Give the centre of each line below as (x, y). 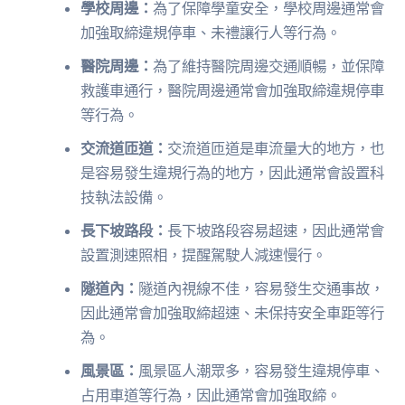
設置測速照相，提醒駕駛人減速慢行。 (204, 255)
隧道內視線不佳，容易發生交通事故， (262, 289)
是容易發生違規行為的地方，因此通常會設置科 (233, 173)
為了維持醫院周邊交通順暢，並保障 (269, 66)
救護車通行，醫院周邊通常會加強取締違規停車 (233, 91)
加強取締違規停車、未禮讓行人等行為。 (211, 33)
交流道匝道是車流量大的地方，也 (276, 149)
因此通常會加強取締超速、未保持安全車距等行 (233, 313)
